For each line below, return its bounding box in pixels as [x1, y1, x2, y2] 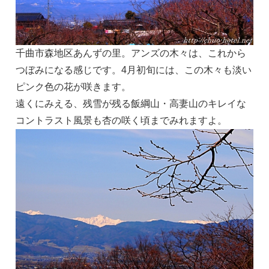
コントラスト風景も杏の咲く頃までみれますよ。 [16, 115, 227, 125]
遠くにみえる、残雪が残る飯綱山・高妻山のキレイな [16, 98, 246, 109]
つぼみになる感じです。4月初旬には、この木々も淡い [16, 64, 252, 75]
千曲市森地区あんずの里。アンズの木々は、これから [16, 47, 246, 58]
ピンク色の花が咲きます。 [16, 81, 131, 92]
